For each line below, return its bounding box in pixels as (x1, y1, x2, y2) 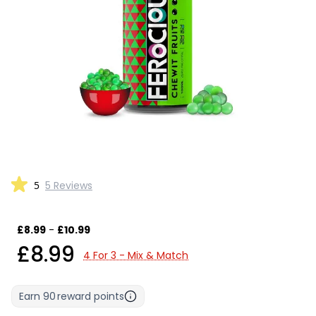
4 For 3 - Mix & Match (83, 248, 188, 262)
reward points (57, 288, 124, 303)
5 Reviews (45, 178, 92, 193)
